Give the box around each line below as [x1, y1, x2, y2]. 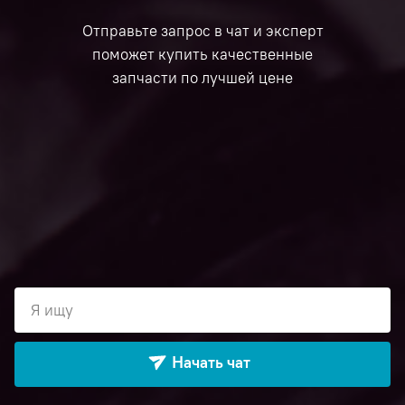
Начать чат [171, 355, 250, 372]
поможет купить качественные [92, 43, 313, 64]
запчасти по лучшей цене [112, 67, 293, 88]
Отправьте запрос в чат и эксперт [81, 20, 324, 41]
